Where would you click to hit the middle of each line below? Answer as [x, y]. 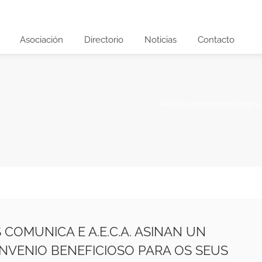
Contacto [216, 40]
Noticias [161, 40]
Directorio [104, 40]
